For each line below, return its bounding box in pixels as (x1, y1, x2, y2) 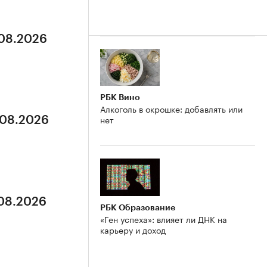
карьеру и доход (100, 223, 166, 237)
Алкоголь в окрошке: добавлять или (100, 102, 243, 116)
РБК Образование (100, 203, 175, 212)
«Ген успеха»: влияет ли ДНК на (100, 212, 227, 226)
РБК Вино (100, 93, 140, 102)
